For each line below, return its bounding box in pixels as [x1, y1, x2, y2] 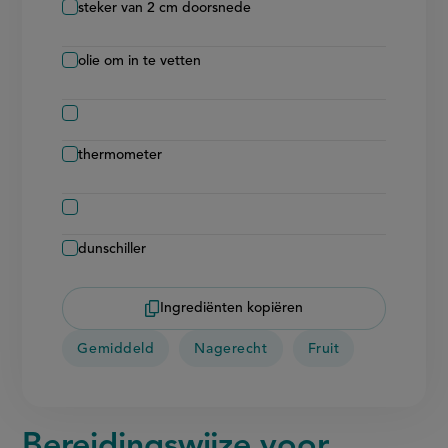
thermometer [78, 147, 163, 162]
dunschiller [78, 241, 147, 256]
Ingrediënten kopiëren [160, 301, 303, 316]
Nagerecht [194, 342, 268, 357]
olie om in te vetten [78, 53, 202, 68]
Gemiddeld [77, 342, 155, 357]
